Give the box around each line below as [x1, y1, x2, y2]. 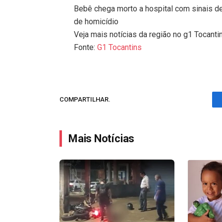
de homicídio [74, 16, 119, 26]
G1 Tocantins [97, 42, 142, 52]
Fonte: [74, 42, 98, 52]
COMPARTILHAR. [59, 96, 111, 104]
